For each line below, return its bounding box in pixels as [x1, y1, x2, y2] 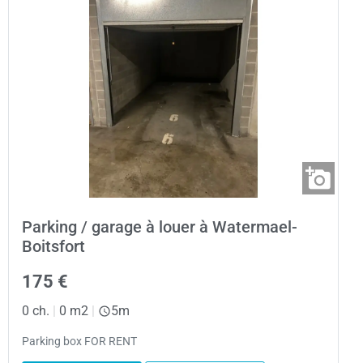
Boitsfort [22, 237, 85, 257]
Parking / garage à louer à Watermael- [22, 217, 297, 237]
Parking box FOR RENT [22, 334, 137, 348]
